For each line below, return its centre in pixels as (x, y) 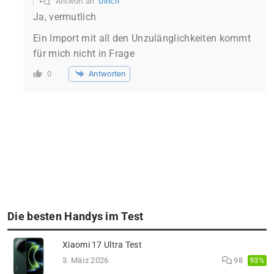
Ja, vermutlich (65, 17)
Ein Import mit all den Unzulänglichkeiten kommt (142, 38)
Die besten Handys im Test (76, 216)
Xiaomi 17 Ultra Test (102, 245)
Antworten (107, 73)
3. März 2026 (86, 261)
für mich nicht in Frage (84, 53)
